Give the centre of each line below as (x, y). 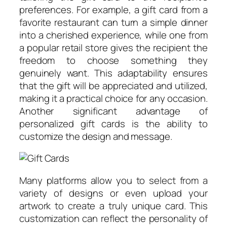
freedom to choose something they (113, 60)
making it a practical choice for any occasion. (113, 98)
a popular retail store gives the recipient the (113, 47)
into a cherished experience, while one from (113, 35)
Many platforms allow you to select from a (113, 180)
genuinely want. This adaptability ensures (113, 73)
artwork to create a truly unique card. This (113, 205)
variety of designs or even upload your (113, 193)
